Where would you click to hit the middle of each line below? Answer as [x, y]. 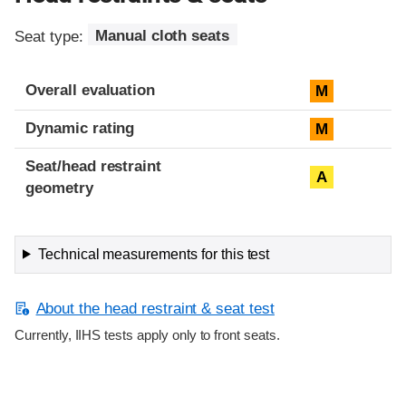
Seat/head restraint [94, 166]
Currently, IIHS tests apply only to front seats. [147, 335]
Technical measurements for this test [154, 254]
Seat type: [51, 36]
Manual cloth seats [162, 36]
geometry [59, 188]
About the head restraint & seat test [155, 308]
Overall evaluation [91, 90]
